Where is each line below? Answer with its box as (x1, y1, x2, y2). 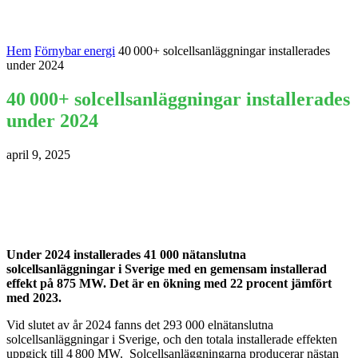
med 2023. (6, 290, 62, 304)
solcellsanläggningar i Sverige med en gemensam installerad (6, 261, 327, 276)
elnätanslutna (205, 317, 273, 332)
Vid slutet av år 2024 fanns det (6, 317, 160, 332)
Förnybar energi (34, 44, 115, 58)
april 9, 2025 (6, 147, 70, 161)
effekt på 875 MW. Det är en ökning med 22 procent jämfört (6, 276, 332, 290)
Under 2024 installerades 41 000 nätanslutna (6, 247, 246, 261)
